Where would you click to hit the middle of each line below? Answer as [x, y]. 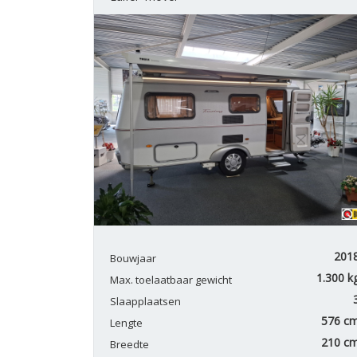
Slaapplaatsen [145, 302]
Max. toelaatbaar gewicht [171, 280]
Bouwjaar [133, 259]
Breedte [129, 345]
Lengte [126, 323]
